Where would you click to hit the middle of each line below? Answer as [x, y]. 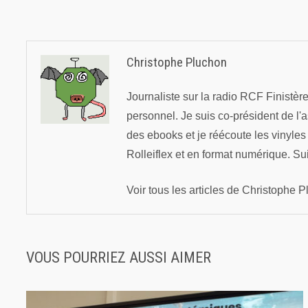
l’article [51, 29]
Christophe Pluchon [177, 62]
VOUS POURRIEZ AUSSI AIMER [119, 257]
